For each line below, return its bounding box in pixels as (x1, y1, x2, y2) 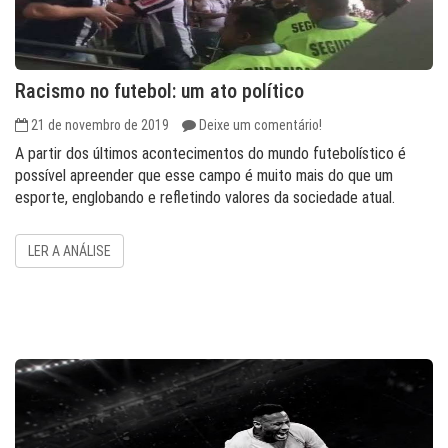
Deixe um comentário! (199, 117, 322, 133)
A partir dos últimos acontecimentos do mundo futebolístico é (15, 144, 406, 163)
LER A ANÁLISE (28, 243, 111, 259)
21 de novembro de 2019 (31, 117, 169, 133)
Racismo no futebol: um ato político (15, 79, 304, 103)
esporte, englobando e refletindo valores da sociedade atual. (15, 188, 395, 207)
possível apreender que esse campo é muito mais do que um (15, 166, 393, 185)
